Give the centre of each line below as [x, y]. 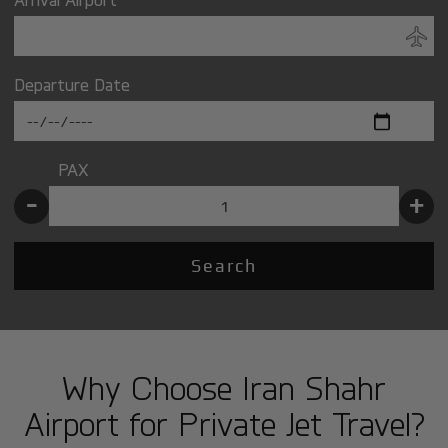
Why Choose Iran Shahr [224, 387]
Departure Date [72, 84]
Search [224, 265]
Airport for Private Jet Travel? [224, 423]
